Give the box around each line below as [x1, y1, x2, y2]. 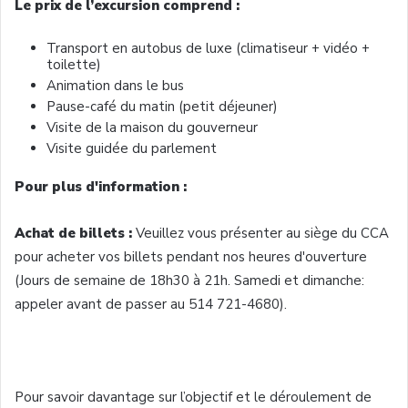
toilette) [46, 56, 101, 74]
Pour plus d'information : [15, 178, 187, 196]
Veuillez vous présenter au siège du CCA [136, 224, 389, 242]
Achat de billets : [15, 224, 136, 242]
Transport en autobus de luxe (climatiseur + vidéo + [46, 39, 370, 57]
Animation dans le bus [46, 76, 184, 95]
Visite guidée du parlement [46, 139, 217, 158]
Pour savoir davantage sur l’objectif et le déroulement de [15, 388, 372, 406]
